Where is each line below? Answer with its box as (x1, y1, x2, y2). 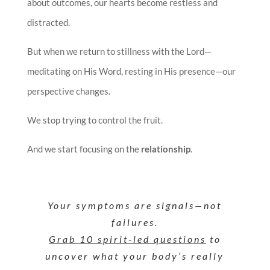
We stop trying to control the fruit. (27, 115, 163, 126)
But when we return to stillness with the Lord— (27, 46, 212, 57)
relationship (140, 143, 190, 155)
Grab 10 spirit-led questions (48, 233, 206, 245)
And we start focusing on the (27, 143, 141, 155)
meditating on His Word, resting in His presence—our (27, 66, 236, 77)
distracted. (27, 17, 70, 28)
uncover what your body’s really (45, 250, 225, 262)
